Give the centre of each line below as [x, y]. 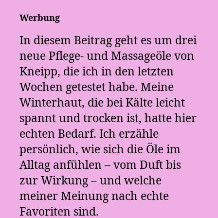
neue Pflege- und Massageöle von [107, 56]
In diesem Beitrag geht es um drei [108, 41]
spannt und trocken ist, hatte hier [108, 118]
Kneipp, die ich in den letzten [97, 72]
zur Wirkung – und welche [91, 181]
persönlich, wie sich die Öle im [100, 150]
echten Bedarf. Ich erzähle [89, 134]
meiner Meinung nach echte [94, 196]
